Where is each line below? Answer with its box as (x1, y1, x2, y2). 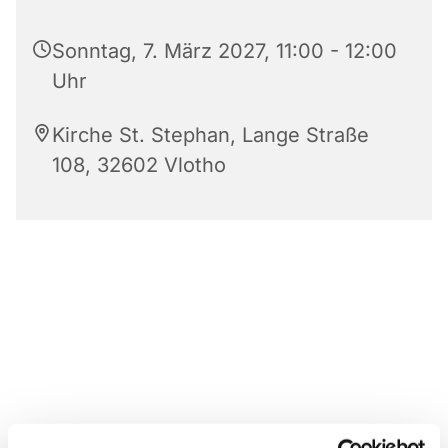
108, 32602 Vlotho (52, 152, 226, 177)
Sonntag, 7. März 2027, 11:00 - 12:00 (52, 38, 397, 63)
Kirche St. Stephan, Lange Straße (52, 122, 369, 147)
